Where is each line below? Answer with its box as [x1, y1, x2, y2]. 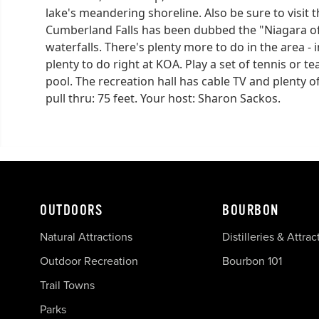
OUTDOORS [40, 202, 103, 219]
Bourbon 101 [222, 252, 282, 269]
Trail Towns [40, 276, 95, 293]
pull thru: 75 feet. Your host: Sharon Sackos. [46, 90, 281, 106]
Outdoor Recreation [40, 252, 138, 269]
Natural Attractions [40, 228, 132, 245]
